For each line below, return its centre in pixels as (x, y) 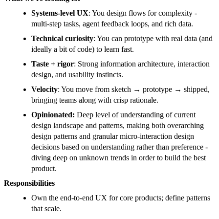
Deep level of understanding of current (135, 115)
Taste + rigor (53, 64)
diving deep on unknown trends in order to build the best (119, 158)
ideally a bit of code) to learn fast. (83, 49)
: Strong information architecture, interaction (142, 64)
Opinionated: (53, 115)
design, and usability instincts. (77, 75)
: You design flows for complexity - (143, 13)
